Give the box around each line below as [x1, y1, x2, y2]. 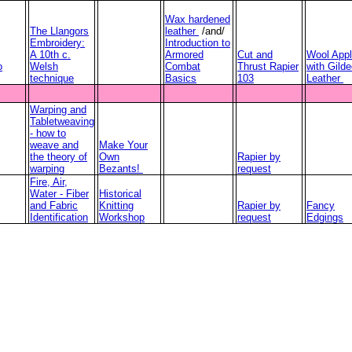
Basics [165, 71, 196, 84]
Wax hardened [165, 13, 230, 25]
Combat [165, 60, 200, 72]
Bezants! [99, 162, 143, 174]
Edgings [306, 211, 343, 223]
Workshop [99, 211, 145, 223]
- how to [30, 126, 66, 139]
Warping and [30, 103, 86, 115]
